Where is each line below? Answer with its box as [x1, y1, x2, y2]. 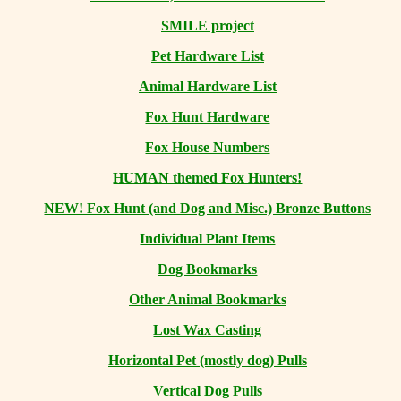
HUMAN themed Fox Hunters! [113, 170, 303, 185]
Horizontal [108, 353, 176, 368]
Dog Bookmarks [158, 261, 258, 277]
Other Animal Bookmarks [129, 292, 286, 307]
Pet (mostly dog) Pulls [176, 353, 307, 368]
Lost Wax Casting [153, 322, 262, 337]
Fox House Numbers [145, 140, 270, 155]
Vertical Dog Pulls [153, 383, 262, 398]
